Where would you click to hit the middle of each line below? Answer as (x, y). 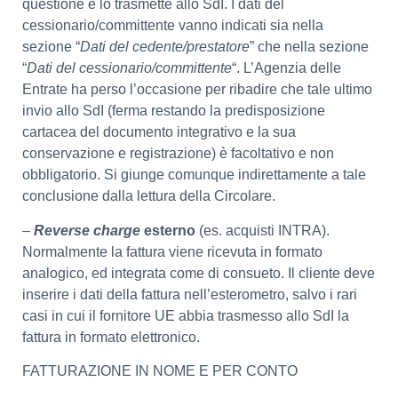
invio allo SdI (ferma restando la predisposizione (174, 111)
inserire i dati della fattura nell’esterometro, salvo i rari (190, 294)
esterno (171, 230)
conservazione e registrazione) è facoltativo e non (178, 154)
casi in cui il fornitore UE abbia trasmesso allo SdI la (186, 315)
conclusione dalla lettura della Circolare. (149, 196)
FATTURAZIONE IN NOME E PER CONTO (160, 370)
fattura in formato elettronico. (111, 337)
